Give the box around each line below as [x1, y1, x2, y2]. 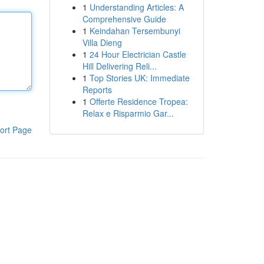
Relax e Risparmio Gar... [82, 107, 174, 119]
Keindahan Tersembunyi [89, 25, 180, 37]
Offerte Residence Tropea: [89, 95, 188, 107]
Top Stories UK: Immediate [89, 72, 190, 84]
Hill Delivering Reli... [82, 60, 157, 72]
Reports [82, 84, 112, 95]
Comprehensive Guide [82, 13, 166, 25]
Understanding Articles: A [89, 1, 184, 13]
